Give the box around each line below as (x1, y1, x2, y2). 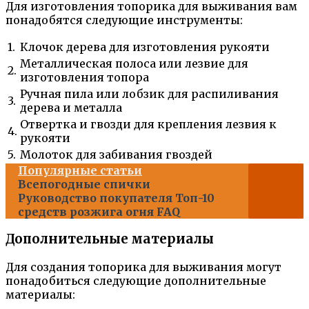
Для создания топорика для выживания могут (6, 260, 281, 274)
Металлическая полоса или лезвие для (20, 56, 248, 70)
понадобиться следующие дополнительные (6, 274, 266, 288)
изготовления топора (20, 70, 149, 84)
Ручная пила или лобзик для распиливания (20, 86, 279, 101)
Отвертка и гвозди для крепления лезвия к (20, 117, 277, 131)
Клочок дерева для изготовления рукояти (20, 39, 270, 54)
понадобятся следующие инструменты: (6, 12, 243, 27)
